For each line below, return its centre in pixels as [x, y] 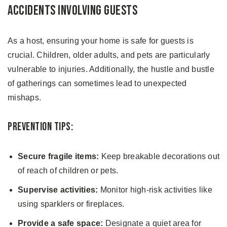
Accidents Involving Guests [72, 11]
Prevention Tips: [40, 127]
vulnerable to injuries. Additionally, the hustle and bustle [111, 69]
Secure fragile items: [59, 156]
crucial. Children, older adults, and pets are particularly [109, 55]
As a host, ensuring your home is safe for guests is [101, 41]
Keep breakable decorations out [159, 156]
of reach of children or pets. [68, 170]
